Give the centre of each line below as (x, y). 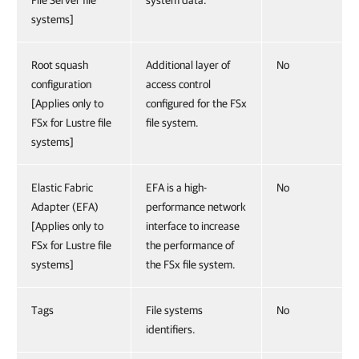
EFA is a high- (176, 188)
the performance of (190, 245)
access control (178, 84)
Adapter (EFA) (65, 207)
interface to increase (193, 226)
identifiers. (171, 329)
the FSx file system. (191, 264)
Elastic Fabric (62, 188)
